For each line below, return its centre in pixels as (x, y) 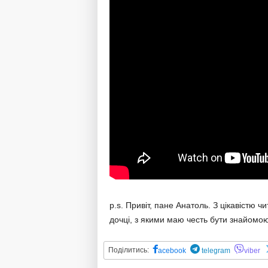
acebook (172, 251)
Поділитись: (128, 250)
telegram (215, 251)
